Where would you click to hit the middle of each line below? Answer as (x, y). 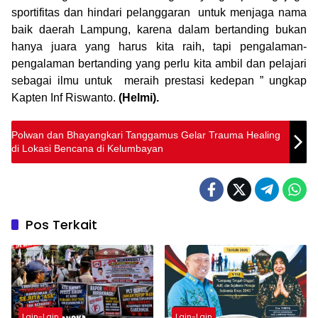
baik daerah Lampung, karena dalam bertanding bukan (159, 29)
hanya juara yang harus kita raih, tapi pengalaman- (159, 46)
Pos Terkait (61, 224)
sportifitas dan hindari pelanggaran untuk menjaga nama (159, 12)
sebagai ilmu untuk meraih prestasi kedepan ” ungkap (159, 80)
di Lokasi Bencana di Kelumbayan (87, 148)
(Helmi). (139, 97)
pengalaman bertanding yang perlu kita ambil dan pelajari (159, 63)
